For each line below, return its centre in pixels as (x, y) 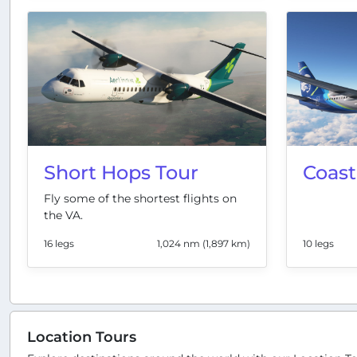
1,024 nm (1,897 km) (204, 244)
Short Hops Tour (121, 173)
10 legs (318, 244)
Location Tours (82, 337)
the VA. (63, 216)
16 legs (59, 244)
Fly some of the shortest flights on (140, 199)
